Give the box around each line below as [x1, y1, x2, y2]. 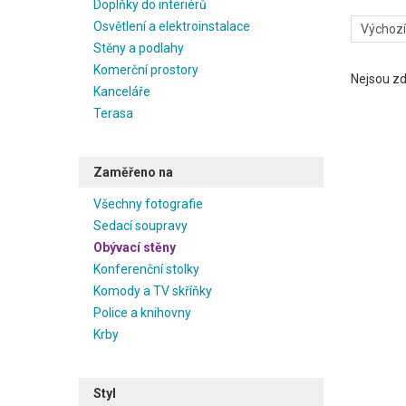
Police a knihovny [93, 305, 191, 320]
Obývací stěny [93, 240, 176, 255]
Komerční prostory [93, 63, 198, 77]
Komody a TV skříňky [93, 284, 212, 298]
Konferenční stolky [93, 262, 199, 276]
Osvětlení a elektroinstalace [93, 19, 250, 34]
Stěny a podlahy [93, 41, 184, 55]
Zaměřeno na [93, 165, 173, 179]
